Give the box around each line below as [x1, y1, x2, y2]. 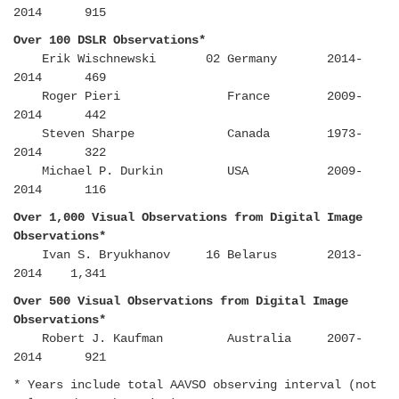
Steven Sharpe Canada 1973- [13, 126, 362, 142]
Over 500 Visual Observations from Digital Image [13, 294, 348, 309]
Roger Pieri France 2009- [13, 89, 362, 104]
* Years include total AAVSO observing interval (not [13, 378, 377, 393]
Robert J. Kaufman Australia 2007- [13, 331, 362, 346]
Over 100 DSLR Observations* [13, 33, 206, 48]
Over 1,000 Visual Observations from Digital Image [13, 210, 362, 225]
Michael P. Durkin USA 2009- [13, 164, 362, 179]
